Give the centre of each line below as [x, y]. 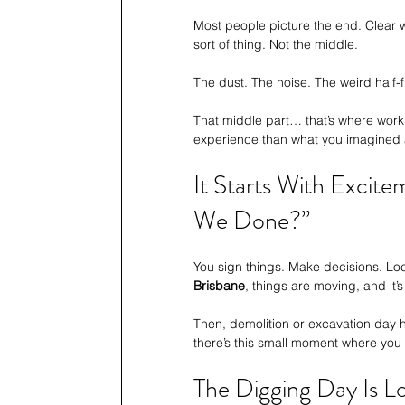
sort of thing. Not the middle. [276, 45]
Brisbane [219, 286]
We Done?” [252, 221]
